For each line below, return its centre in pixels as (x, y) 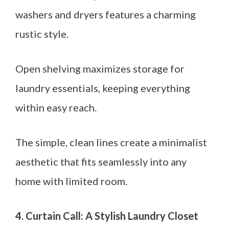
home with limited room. (71, 181)
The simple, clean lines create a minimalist (111, 142)
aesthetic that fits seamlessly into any (101, 162)
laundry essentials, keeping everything (103, 88)
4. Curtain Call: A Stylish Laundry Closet (107, 216)
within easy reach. (56, 107)
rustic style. (42, 34)
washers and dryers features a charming (106, 14)
